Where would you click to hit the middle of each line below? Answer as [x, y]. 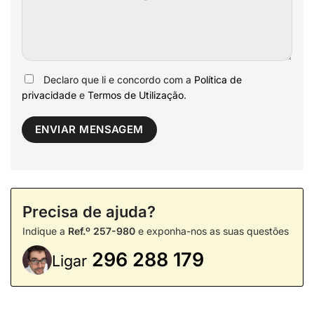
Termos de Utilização [136, 95]
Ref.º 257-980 [102, 231]
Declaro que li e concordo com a [119, 80]
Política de [218, 80]
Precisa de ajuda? [89, 212]
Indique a [45, 231]
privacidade [49, 95]
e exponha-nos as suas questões [212, 231]
